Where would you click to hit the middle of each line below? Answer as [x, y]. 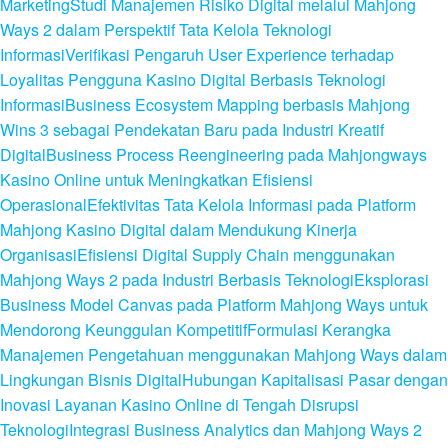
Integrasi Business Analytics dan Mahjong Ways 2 [245, 429]
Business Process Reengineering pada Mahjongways [236, 154]
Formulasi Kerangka [319, 329]
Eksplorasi [391, 279]
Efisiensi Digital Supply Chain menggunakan [236, 254]
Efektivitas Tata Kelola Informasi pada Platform [251, 204]
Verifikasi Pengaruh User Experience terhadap [229, 54]
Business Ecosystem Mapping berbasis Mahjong [237, 104]
